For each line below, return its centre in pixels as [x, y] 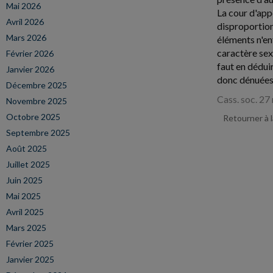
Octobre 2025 [33, 117]
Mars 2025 [26, 228]
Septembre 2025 [38, 133]
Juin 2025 [24, 180]
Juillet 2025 [28, 164]
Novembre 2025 [37, 101]
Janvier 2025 [30, 259]
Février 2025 [30, 243]
